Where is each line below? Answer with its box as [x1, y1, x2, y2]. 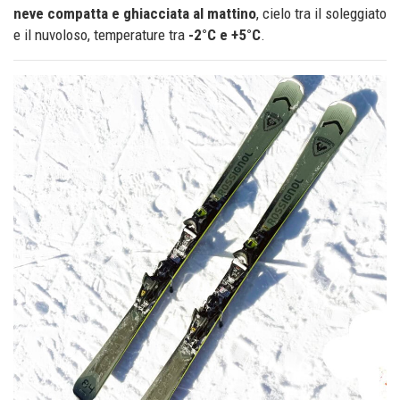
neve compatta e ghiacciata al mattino [13, 4, 256, 23]
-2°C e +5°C [188, 26, 261, 45]
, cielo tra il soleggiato [256, 4, 387, 23]
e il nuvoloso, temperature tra [13, 26, 188, 45]
